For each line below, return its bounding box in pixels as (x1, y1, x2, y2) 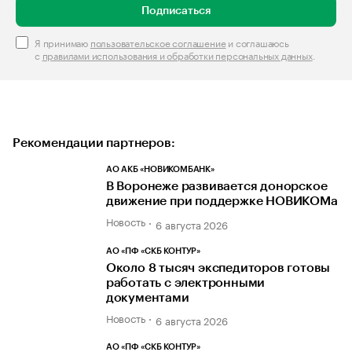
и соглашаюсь (225, 35, 289, 50)
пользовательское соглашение (90, 35, 226, 50)
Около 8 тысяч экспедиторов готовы (105, 261, 331, 274)
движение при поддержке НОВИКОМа (105, 195, 338, 208)
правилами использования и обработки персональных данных (42, 47, 313, 63)
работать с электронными (105, 276, 266, 289)
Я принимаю (35, 35, 90, 50)
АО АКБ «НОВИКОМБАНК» (105, 165, 214, 174)
